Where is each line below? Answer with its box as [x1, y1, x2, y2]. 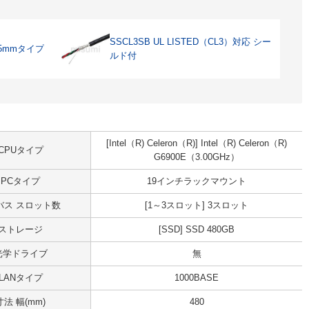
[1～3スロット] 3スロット [145, 200, 248, 210]
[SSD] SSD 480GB [159, 224, 235, 235]
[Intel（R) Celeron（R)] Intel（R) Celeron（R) [106, 138, 287, 148]
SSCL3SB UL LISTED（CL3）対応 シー [109, 37, 271, 47]
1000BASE [175, 272, 219, 283]
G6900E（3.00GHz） [154, 152, 239, 162]
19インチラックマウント [147, 176, 246, 186]
